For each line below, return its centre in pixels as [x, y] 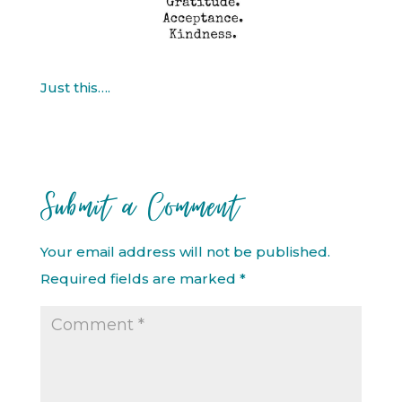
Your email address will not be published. [185, 252]
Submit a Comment [140, 207]
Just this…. [75, 87]
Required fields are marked [140, 279]
